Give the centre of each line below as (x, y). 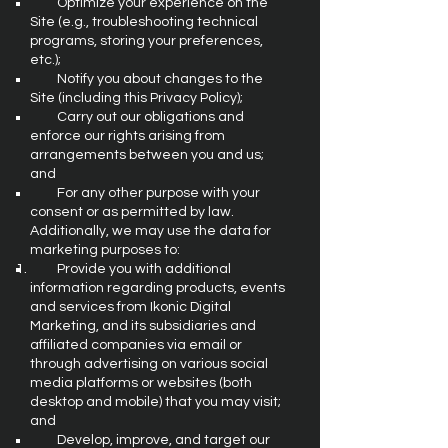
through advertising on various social (149, 364)
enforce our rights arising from (127, 136)
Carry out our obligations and (137, 117)
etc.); (45, 60)
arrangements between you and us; (147, 155)
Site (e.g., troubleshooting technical (144, 22)
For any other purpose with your (145, 193)
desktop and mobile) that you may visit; (155, 402)
